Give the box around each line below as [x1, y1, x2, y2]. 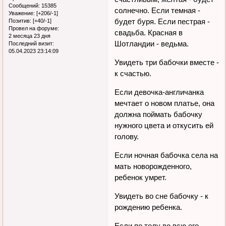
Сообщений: [9, 2, 40, 9]
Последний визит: [9, 40, 54, 46]
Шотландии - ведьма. [115, 39, 189, 48]
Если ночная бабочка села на [115, 150, 218, 159]
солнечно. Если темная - [115, 6, 201, 15]
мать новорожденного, [115, 161, 192, 171]
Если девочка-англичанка [115, 87, 204, 96]
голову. [115, 132, 139, 141]
